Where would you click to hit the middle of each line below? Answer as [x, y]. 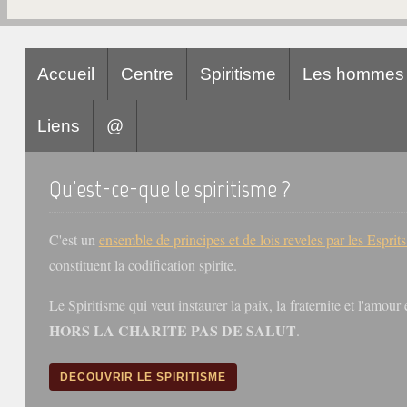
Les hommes [353, 74]
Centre [147, 74]
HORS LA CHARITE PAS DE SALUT [172, 331]
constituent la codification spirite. [143, 265]
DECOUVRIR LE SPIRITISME [143, 377]
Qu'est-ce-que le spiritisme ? [169, 189]
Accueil [65, 74]
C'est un [74, 240]
